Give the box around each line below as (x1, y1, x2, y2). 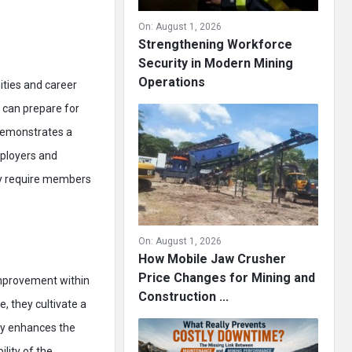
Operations (138, 75, 205, 90)
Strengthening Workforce (138, 37, 292, 52)
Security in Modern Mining (138, 56, 293, 71)
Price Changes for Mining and (138, 270, 315, 285)
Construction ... (138, 289, 229, 304)
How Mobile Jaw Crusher (138, 251, 286, 266)
